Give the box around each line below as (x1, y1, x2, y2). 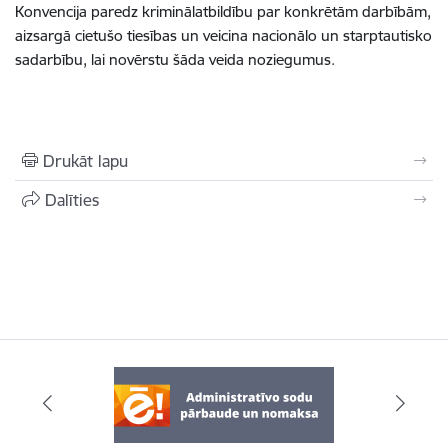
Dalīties (45, 190, 99, 210)
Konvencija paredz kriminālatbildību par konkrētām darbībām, (15, 2, 431, 21)
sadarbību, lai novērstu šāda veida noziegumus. (15, 50, 335, 69)
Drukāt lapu (43, 151, 128, 171)
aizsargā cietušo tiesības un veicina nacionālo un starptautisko (15, 26, 432, 45)
